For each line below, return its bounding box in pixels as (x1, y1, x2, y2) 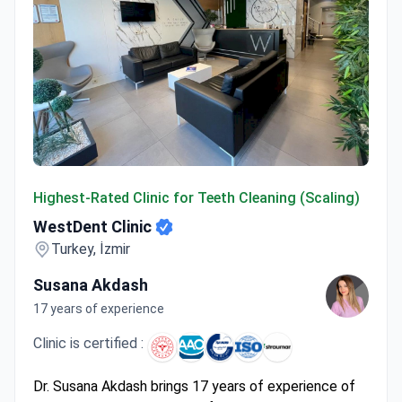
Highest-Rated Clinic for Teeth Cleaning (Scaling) (33, 188, 360, 206)
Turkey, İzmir (51, 240, 130, 258)
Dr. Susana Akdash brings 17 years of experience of (33, 377, 355, 395)
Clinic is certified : (33, 334, 144, 352)
